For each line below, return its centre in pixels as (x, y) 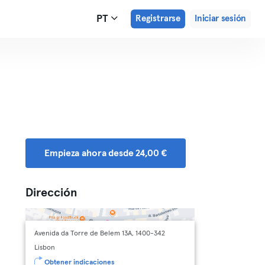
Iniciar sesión (220, 19)
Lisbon (45, 248)
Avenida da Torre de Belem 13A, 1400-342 (100, 234)
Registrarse (158, 19)
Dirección (52, 193)
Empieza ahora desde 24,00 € (106, 153)
